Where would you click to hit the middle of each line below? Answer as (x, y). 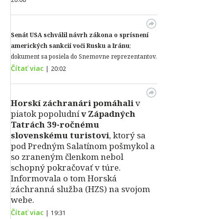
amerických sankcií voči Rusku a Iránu (70, 46)
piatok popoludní (46, 114)
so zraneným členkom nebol (67, 157)
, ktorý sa (127, 135)
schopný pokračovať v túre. (66, 167)
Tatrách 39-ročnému (55, 124)
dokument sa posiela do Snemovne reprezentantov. (84, 56)
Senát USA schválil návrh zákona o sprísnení (80, 35)
